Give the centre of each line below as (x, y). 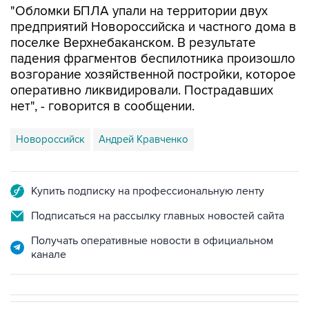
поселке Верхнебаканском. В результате (133, 14)
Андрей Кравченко (143, 111)
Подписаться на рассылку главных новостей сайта (158, 187)
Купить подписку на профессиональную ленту (148, 162)
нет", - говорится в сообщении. (102, 78)
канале (49, 226)
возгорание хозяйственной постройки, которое (153, 46)
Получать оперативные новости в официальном (152, 212)
